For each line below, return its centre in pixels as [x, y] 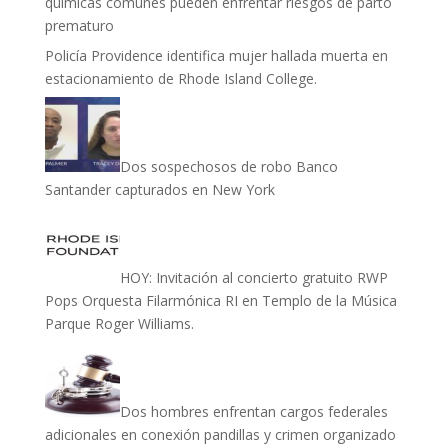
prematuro [79, 25]
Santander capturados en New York [159, 189]
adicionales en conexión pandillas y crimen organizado [220, 434]
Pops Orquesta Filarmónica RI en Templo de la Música [220, 300]
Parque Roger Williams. [119, 323]
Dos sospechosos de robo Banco [228, 166]
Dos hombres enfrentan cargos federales [253, 411]
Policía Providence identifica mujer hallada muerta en [216, 55]
